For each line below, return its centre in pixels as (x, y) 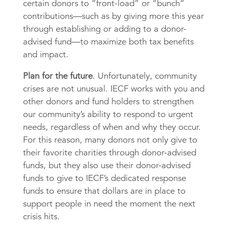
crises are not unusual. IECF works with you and (113, 89)
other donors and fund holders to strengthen (108, 102)
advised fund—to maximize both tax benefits (108, 42)
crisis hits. (41, 217)
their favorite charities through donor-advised (109, 153)
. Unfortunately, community (144, 76)
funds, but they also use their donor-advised (107, 166)
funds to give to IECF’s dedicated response (104, 178)
